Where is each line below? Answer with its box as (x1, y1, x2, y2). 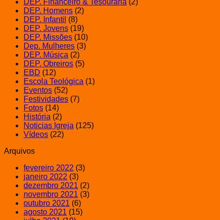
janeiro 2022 (24, 172, 67, 181)
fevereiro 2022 (24, 163, 74, 172)
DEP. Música (24, 50, 68, 59)
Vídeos (24, 130, 48, 138)
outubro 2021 (24, 198, 70, 207)
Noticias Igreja (24, 121, 74, 130)
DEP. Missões (24, 32, 72, 41)
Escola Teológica (24, 77, 83, 85)
